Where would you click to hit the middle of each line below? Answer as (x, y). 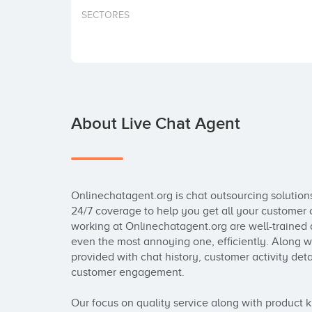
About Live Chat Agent (156, 124)
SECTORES (106, 15)
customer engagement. (128, 272)
